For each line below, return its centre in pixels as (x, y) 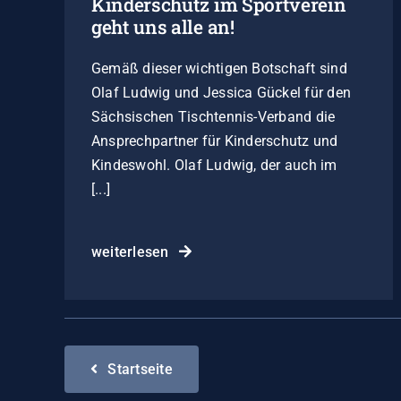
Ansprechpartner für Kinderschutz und (214, 141)
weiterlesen (130, 252)
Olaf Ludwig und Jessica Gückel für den (221, 92)
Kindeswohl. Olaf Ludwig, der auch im (214, 165)
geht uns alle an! (162, 26)
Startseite (140, 369)
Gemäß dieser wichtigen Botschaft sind (219, 68)
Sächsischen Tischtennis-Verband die (213, 116)
